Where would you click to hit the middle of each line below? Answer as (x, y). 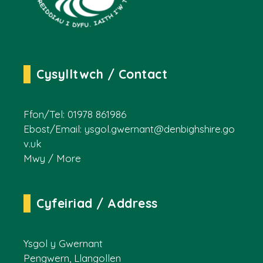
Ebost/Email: (54, 129)
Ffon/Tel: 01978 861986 (75, 114)
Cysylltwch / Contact (102, 74)
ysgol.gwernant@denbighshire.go (160, 129)
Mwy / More (52, 158)
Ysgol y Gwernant (63, 243)
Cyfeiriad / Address (97, 203)
